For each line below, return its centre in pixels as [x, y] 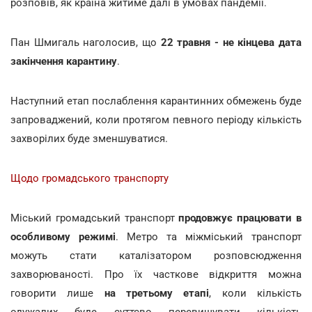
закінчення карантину [64, 61]
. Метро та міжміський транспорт [209, 236]
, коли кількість [256, 293]
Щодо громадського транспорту [89, 178]
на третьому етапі [157, 293]
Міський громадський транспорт [95, 218]
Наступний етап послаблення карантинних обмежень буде [156, 101]
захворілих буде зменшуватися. [89, 138]
